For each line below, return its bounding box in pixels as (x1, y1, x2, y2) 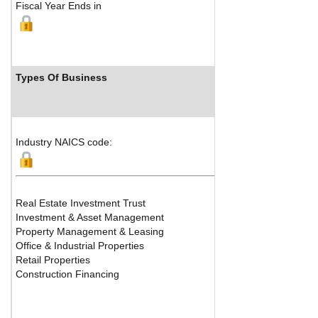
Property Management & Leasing (16, 225, 164, 237)
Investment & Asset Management (16, 211, 164, 223)
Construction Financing (16, 268, 119, 280)
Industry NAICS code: (16, 136, 112, 148)
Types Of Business (16, 71, 107, 83)
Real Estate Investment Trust (16, 197, 146, 209)
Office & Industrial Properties (16, 239, 144, 251)
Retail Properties (16, 253, 90, 265)
